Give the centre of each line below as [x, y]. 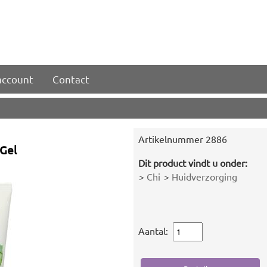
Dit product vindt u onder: [193, 163]
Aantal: [154, 231]
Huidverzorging [204, 176]
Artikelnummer [172, 139]
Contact [71, 79]
